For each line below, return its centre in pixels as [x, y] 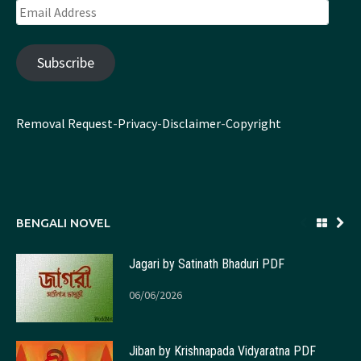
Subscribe [65, 63]
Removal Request [64, 124]
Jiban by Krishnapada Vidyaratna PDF [222, 351]
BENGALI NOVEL [63, 223]
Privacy [137, 124]
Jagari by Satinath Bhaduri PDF [207, 264]
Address [37, 28]
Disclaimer [191, 124]
